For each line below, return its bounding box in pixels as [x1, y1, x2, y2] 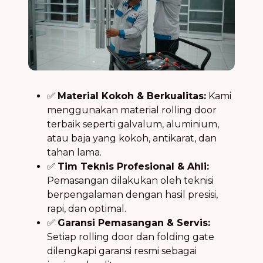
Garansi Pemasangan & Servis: [58, 217, 210, 228]
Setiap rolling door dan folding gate [47, 231, 214, 242]
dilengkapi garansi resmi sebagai [47, 245, 197, 257]
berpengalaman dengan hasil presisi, [47, 188, 218, 200]
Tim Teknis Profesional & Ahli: [58, 160, 209, 172]
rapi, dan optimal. [47, 203, 126, 214]
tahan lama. [47, 146, 102, 158]
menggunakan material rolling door [47, 104, 217, 116]
